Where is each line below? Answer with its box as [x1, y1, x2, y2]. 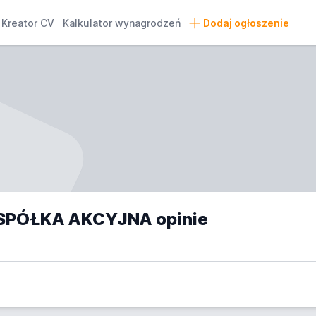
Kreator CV [1, 17, 55, 29]
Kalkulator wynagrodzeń [63, 17, 181, 29]
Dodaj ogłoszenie [202, 17, 289, 29]
